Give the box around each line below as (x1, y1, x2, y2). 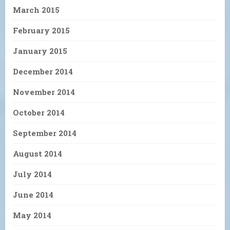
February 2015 (13, 25, 70, 36)
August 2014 (13, 148, 62, 159)
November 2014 (13, 87, 75, 98)
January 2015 (13, 46, 67, 56)
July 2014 (13, 169, 52, 180)
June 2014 (13, 189, 53, 200)
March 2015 (13, 5, 60, 15)
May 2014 (13, 210, 51, 221)
